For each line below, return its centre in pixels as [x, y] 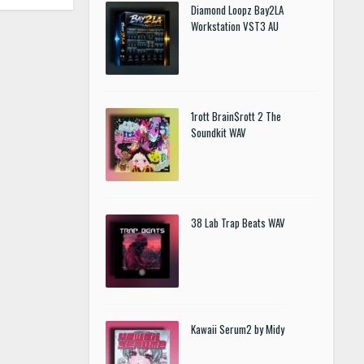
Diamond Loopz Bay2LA [237, 10]
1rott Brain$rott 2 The [236, 116]
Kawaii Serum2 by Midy [238, 329]
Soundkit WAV [219, 132]
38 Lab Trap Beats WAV [238, 223]
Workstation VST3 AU [235, 26]
